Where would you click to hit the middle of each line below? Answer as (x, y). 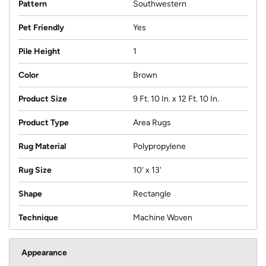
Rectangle (152, 194)
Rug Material (42, 146)
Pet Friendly (41, 27)
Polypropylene (159, 146)
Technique (38, 217)
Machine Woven (163, 217)
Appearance (44, 252)
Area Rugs (152, 122)
